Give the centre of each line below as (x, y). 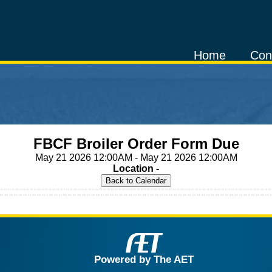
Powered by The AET (144, 259)
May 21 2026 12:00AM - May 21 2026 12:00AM (136, 158)
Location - (136, 168)
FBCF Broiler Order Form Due (136, 144)
